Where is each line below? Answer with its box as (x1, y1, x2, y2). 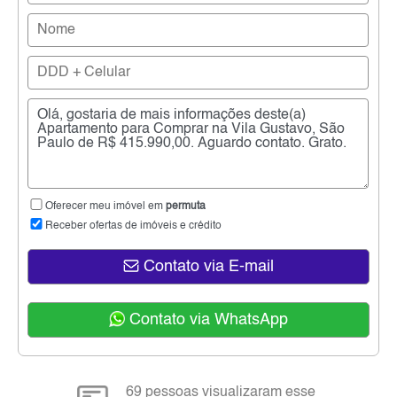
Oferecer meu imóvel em (45, 201, 166, 213)
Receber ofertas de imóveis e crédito (45, 221, 222, 232)
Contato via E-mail (139, 259, 274, 276)
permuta (166, 201, 206, 213)
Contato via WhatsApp (125, 312, 288, 329)
